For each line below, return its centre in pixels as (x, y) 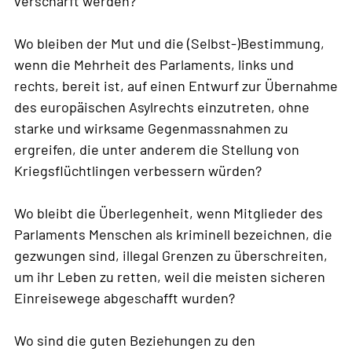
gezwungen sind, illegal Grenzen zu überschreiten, (171, 256)
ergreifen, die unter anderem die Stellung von (157, 150)
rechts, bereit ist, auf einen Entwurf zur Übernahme (176, 86)
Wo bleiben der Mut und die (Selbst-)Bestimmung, (169, 44)
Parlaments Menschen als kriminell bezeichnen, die (173, 235)
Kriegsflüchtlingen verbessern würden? (138, 171)
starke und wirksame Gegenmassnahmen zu (151, 128)
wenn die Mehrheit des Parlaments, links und (154, 65)
